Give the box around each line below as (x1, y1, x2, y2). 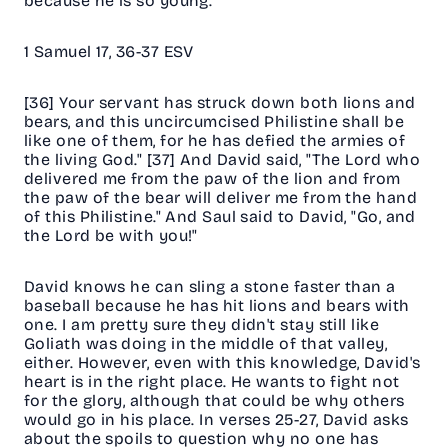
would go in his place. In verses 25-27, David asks (24, 410, 409, 430)
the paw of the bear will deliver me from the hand (24, 188, 418, 208)
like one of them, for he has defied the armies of (24, 131, 406, 151)
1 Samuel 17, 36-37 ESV (24, 42, 199, 62)
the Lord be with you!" (24, 226, 203, 246)
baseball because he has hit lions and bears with (24, 296, 410, 316)
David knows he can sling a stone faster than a (24, 277, 396, 297)
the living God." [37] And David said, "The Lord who (24, 150, 420, 170)
